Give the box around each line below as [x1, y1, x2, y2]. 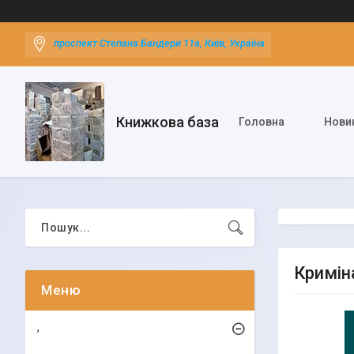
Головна [239, 115, 284, 128]
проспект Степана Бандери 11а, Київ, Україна [54, 37, 265, 50]
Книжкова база [116, 113, 219, 130]
